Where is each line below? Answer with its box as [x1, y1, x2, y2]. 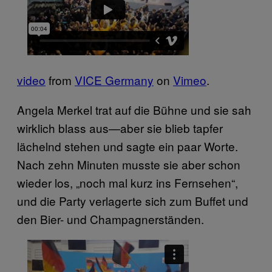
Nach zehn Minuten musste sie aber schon [17, 155, 240, 172]
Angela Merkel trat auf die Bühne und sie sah [17, 101, 251, 118]
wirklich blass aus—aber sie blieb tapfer [17, 119, 223, 136]
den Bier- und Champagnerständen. [17, 210, 204, 227]
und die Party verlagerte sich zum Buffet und [17, 192, 248, 209]
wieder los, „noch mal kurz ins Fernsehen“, [17, 174, 238, 191]
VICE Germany [75, 71, 154, 88]
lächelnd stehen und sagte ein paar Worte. [17, 137, 238, 154]
